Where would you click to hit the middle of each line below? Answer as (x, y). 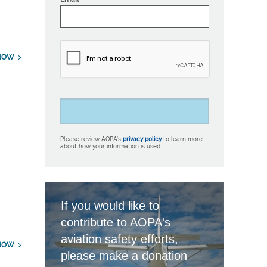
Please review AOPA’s (91, 139)
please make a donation (124, 256)
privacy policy (142, 139)
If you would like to (110, 206)
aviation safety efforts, (119, 239)
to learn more (182, 139)
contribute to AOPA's (115, 223)
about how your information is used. (111, 146)
